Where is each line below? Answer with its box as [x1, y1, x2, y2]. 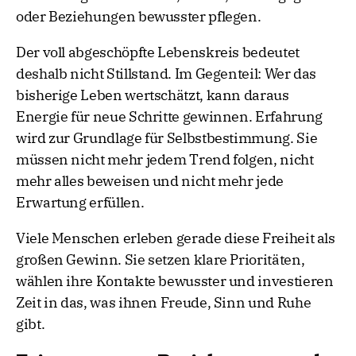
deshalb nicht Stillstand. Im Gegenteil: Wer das [16, 64, 317, 83]
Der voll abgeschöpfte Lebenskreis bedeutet [16, 43, 300, 62]
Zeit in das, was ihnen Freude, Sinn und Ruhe [16, 293, 311, 312]
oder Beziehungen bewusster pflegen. [16, 7, 261, 26]
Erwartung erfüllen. [16, 193, 145, 212]
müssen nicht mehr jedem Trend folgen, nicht [16, 150, 314, 169]
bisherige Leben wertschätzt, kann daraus [16, 86, 289, 105]
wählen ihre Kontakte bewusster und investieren [16, 272, 334, 291]
